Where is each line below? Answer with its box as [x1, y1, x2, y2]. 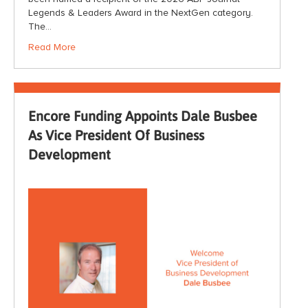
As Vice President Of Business [28, 127, 204, 144]
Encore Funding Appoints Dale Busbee [28, 108, 257, 124]
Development [28, 146, 111, 163]
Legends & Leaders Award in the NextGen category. [28, 7, 253, 19]
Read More [28, 41, 76, 54]
